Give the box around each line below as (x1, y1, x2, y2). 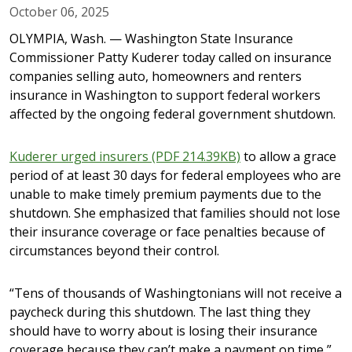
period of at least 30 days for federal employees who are (9, 166, 341, 184)
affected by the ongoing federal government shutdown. (9, 104, 335, 123)
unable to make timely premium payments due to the (9, 185, 321, 203)
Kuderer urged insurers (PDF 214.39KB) (9, 147, 240, 165)
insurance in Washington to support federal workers (9, 86, 321, 104)
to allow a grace (240, 147, 336, 165)
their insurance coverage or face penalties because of (9, 222, 325, 240)
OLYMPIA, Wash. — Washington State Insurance (9, 29, 293, 47)
